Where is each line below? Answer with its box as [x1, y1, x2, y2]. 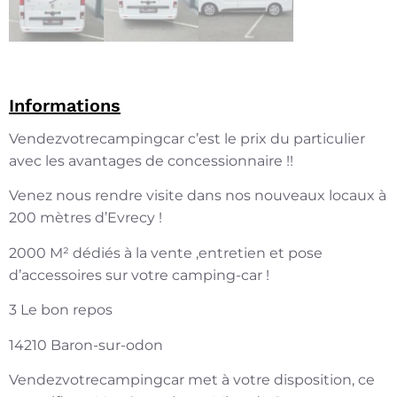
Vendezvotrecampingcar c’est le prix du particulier [9, 130, 365, 148]
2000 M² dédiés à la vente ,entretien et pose [9, 244, 323, 261]
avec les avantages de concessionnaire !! [9, 152, 293, 170]
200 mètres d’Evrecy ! [9, 209, 162, 227]
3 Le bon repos [9, 301, 113, 319]
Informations [9, 95, 121, 117]
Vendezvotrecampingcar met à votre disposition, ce [9, 370, 375, 388]
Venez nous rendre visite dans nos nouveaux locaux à [9, 187, 386, 205]
